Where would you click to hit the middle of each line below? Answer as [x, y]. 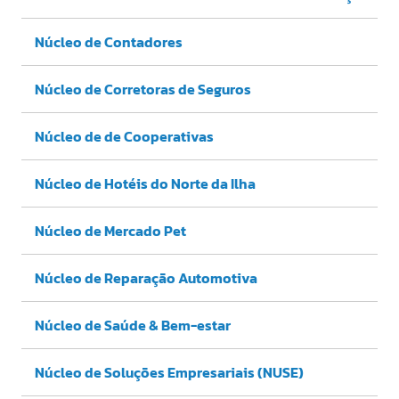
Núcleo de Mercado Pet [110, 230]
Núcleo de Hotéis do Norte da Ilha [145, 183]
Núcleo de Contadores [109, 41]
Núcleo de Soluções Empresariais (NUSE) [169, 372]
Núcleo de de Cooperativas [124, 136]
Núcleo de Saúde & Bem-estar [133, 325]
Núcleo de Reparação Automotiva [146, 277]
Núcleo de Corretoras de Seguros [143, 89]
